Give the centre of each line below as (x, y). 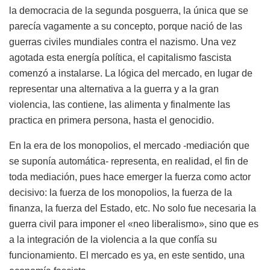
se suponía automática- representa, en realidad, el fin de (129, 161)
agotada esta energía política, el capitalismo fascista (120, 57)
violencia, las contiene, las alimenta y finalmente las (120, 104)
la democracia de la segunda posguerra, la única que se (129, 10)
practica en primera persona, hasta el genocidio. (111, 120)
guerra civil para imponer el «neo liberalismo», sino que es (134, 224)
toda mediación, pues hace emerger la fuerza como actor (130, 177)
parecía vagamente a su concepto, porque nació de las (126, 26)
